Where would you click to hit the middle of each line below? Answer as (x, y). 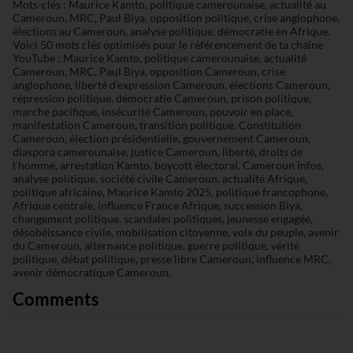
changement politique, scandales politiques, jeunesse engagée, (162, 219)
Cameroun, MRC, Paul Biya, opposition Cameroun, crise (149, 72)
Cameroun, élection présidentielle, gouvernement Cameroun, (161, 139)
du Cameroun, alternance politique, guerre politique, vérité (156, 246)
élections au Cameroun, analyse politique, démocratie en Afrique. (171, 32)
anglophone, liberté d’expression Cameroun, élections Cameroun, (171, 85)
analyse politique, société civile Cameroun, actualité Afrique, (160, 179)
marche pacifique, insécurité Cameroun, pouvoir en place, (152, 112)
